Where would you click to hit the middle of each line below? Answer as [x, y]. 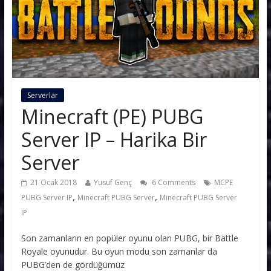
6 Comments [172, 182]
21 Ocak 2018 [53, 182]
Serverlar [42, 95]
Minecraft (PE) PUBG [112, 116]
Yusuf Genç [113, 182]
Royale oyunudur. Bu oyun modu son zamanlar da [119, 251]
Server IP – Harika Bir [114, 139]
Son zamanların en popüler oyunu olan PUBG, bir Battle [129, 238]
